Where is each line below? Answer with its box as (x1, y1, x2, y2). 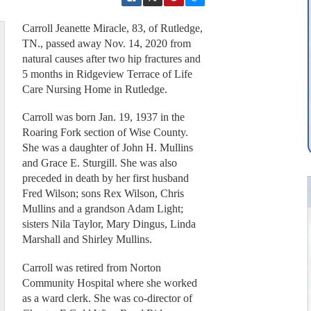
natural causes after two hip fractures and (22, 52, 201, 65)
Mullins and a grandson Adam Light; (22, 203, 183, 215)
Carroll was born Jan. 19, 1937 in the (22, 111, 185, 124)
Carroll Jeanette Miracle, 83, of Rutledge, (22, 22, 203, 34)
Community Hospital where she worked (22, 276, 197, 289)
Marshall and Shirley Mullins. (22, 233, 152, 246)
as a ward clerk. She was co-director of (22, 292, 192, 304)
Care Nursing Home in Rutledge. (22, 83, 167, 95)
